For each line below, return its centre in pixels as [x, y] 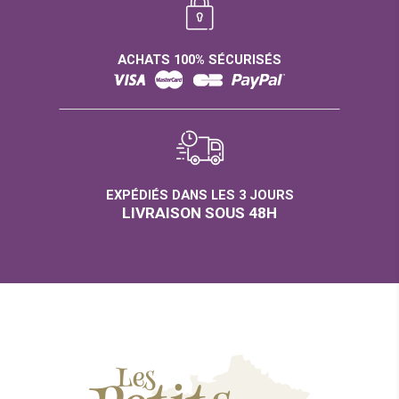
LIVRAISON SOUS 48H [199, 213]
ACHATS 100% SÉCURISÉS [199, 60]
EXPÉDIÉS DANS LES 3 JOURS [199, 195]
